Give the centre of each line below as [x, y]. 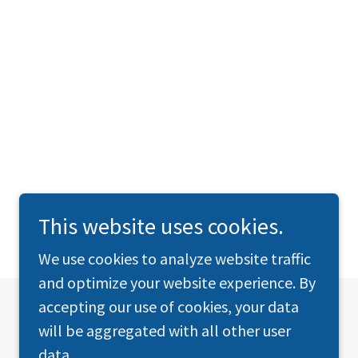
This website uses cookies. [161, 226]
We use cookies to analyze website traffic [175, 259]
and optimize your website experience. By [177, 282]
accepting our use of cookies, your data [169, 306]
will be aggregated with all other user [165, 330]
